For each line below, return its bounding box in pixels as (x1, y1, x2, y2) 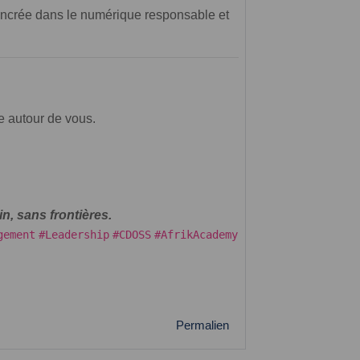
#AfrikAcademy (154, 227, 238, 241)
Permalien (176, 317, 229, 332)
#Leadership (39, 227, 109, 241)
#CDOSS (112, 227, 151, 241)
